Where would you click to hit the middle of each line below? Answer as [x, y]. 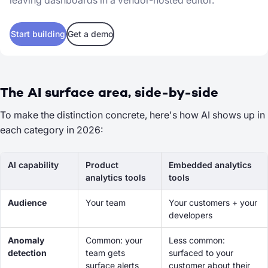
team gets [105, 253]
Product [102, 165]
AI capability [33, 165]
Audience [27, 202]
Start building [38, 34]
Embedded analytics [210, 165]
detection [27, 253]
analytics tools [116, 177]
